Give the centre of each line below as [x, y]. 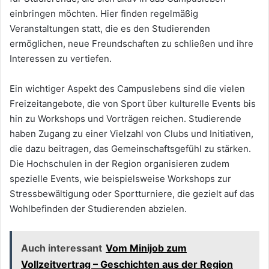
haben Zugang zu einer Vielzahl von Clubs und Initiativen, [131, 133]
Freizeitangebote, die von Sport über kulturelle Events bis [133, 103]
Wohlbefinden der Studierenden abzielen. [98, 208]
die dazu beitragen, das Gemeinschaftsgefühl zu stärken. [130, 148]
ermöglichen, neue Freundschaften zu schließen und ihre [131, 43]
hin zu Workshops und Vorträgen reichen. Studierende [125, 118]
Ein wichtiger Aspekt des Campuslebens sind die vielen [127, 88]
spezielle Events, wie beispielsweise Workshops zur [120, 178]
